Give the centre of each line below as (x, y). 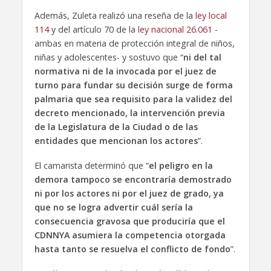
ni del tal (202, 57)
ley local (211, 16)
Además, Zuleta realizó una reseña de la (115, 16)
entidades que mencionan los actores (116, 141)
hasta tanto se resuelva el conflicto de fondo (132, 249)
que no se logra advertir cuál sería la (113, 207)
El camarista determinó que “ (91, 166)
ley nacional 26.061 (176, 30)
